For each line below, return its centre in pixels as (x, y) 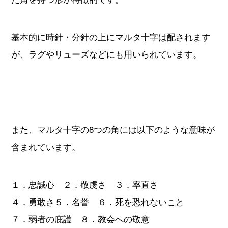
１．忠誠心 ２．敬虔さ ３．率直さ (84, 184)
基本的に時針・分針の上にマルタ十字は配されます (110, 37)
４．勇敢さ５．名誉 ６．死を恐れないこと (97, 202)
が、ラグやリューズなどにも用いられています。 (106, 54)
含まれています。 (46, 147)
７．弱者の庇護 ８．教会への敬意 (80, 219)
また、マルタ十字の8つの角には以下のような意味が (113, 129)
